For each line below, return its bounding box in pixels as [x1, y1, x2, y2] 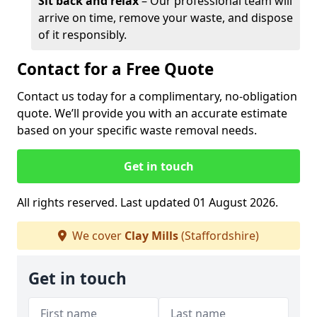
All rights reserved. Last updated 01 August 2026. [17, 195, 278, 210]
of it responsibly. [38, 27, 127, 42]
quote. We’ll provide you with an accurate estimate [17, 105, 287, 121]
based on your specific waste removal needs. [17, 122, 257, 138]
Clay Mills [125, 228, 178, 243]
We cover [69, 228, 125, 243]
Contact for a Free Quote [17, 58, 214, 80]
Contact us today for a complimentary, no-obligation [17, 88, 297, 104]
